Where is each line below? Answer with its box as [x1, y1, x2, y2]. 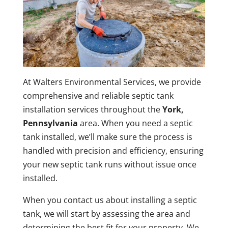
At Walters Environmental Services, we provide [22, 76, 201, 88]
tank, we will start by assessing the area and [22, 208, 190, 220]
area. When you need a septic [77, 118, 193, 129]
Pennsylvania [22, 118, 78, 129]
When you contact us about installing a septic [22, 194, 197, 206]
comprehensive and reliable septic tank [22, 90, 174, 102]
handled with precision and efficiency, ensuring [22, 145, 204, 157]
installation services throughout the [22, 104, 162, 116]
